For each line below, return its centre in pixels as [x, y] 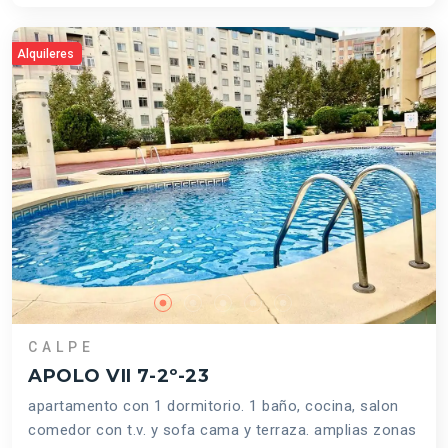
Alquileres [45, 54]
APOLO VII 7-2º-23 [119, 376]
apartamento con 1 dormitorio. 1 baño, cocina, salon [213, 406]
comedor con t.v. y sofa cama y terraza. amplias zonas [222, 430]
